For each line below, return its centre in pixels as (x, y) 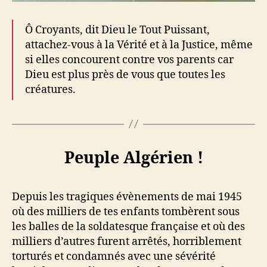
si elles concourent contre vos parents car (129, 60)
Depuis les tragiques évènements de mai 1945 (127, 197)
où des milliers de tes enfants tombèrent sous (126, 212)
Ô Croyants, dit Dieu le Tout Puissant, (117, 30)
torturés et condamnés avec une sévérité (114, 256)
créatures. (50, 89)
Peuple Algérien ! (133, 158)
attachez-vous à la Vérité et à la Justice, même (139, 45)
